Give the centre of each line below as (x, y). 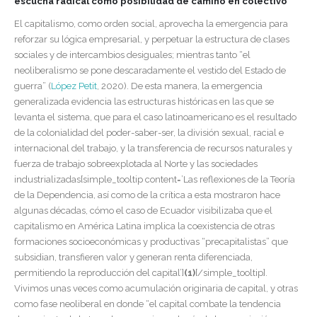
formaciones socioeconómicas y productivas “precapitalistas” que (151, 242)
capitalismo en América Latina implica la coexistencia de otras (144, 226)
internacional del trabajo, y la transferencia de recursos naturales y (153, 149)
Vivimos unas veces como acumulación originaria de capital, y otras (156, 289)
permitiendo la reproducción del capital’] (99, 273)
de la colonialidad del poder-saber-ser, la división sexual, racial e (149, 133)
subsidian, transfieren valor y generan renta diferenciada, (133, 258)
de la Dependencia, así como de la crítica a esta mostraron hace (147, 195)
